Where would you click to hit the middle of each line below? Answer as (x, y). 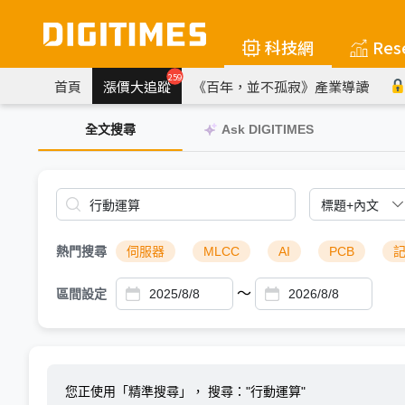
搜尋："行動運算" (257, 391)
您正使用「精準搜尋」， (137, 391)
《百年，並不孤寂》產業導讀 (281, 86)
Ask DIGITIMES (268, 129)
